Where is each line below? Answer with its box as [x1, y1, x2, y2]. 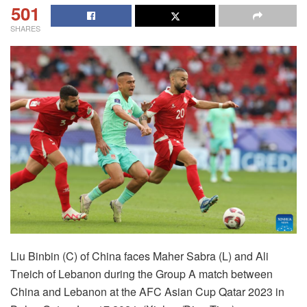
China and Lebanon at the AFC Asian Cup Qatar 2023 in [10, 284, 284, 299]
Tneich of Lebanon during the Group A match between [10, 266, 273, 282]
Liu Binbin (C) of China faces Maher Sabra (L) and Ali [10, 248, 269, 264]
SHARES [10, 22, 40, 34]
